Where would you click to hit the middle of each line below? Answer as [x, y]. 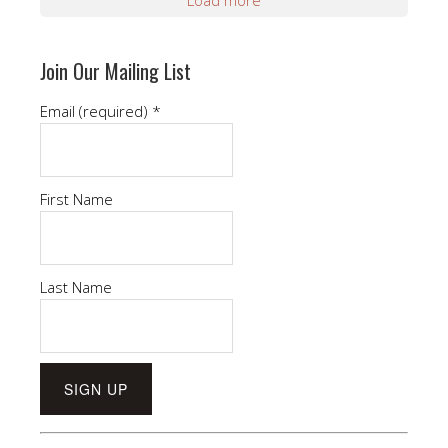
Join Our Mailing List [115, 70]
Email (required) [96, 110]
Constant [70, 435]
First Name [76, 198]
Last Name [76, 286]
